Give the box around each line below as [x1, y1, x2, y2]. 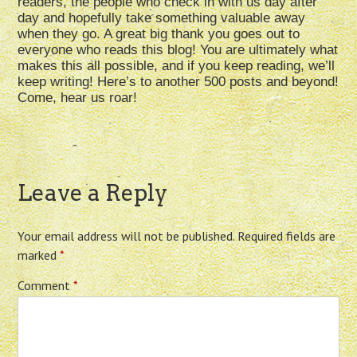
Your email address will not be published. [18, 228, 235, 245]
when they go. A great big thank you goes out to [18, 26, 300, 42]
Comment [18, 277, 74, 294]
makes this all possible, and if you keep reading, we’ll [18, 58, 335, 74]
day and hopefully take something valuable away [18, 10, 306, 26]
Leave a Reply [18, 179, 168, 207]
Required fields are [237, 228, 336, 245]
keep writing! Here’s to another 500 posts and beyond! [18, 74, 339, 90]
